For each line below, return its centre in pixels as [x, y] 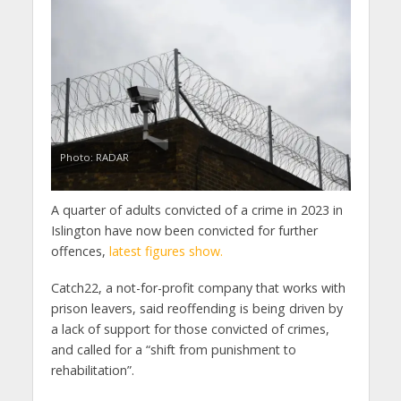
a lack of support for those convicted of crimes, [190, 329]
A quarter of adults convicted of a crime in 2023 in [196, 210]
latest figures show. [166, 252]
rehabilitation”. [92, 371]
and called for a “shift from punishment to [173, 350]
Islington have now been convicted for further [184, 231]
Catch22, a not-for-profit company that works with [198, 288]
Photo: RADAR [94, 158]
